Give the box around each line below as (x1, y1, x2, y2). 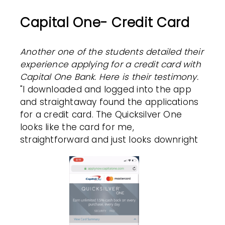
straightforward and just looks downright (20, 133, 198, 146)
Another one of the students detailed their (20, 45, 203, 58)
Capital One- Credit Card (20, 13, 190, 32)
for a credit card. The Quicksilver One (20, 108, 182, 121)
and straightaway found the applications (20, 95, 199, 108)
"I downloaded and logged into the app (20, 83, 191, 95)
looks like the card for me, (20, 121, 134, 133)
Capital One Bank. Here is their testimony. (20, 70, 198, 83)
